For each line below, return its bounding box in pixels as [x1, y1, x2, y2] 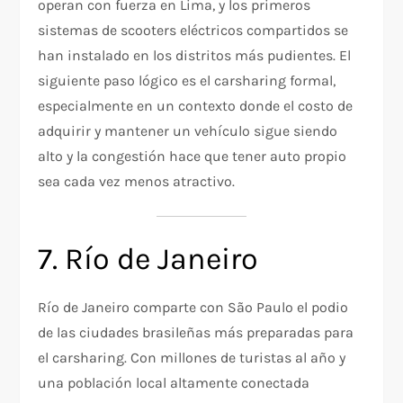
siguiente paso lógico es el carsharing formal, [38, 72, 336, 90]
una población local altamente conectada [38, 374, 310, 392]
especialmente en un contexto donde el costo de [38, 97, 354, 115]
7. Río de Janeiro [38, 241, 259, 278]
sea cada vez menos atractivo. [38, 173, 236, 191]
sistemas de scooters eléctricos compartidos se [38, 22, 349, 40]
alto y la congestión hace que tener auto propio [38, 148, 347, 166]
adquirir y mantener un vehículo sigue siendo [38, 122, 338, 140]
